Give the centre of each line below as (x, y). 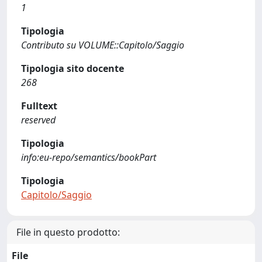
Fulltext (39, 106)
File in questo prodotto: (68, 232)
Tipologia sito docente (73, 68)
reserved (38, 120)
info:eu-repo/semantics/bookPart (89, 157)
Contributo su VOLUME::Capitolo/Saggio (103, 45)
